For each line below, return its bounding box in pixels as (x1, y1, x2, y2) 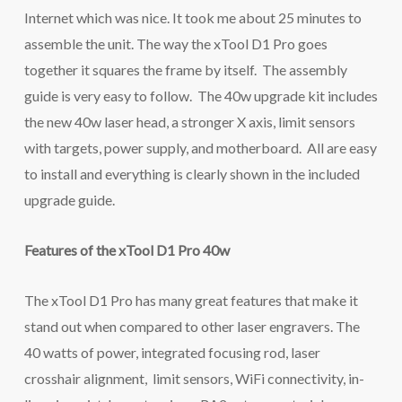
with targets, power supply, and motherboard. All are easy (23, 139, 377, 156)
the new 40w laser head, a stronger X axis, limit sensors (23, 113, 355, 130)
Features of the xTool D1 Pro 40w (23, 241, 230, 258)
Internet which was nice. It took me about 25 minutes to (23, 9, 362, 26)
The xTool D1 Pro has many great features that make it (23, 292, 358, 309)
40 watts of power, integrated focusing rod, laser (23, 344, 320, 361)
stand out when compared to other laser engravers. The (23, 318, 360, 335)
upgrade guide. (23, 191, 115, 208)
